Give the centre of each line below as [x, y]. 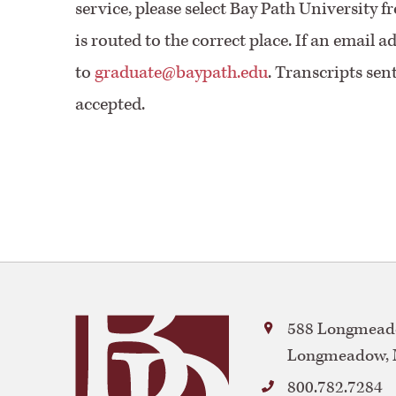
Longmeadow [336, 356]
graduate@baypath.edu [181, 72]
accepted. [110, 104]
